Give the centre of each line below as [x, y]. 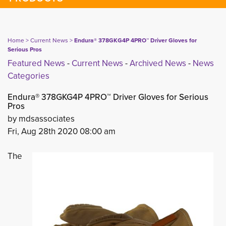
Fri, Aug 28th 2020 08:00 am [62, 131]
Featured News [36, 63]
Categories [29, 76]
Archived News [158, 63]
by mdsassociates [41, 119]
